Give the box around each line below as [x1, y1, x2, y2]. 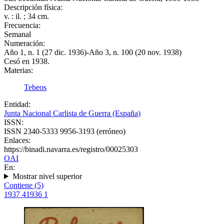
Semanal [4, 30, 31, 38]
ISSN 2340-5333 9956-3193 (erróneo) [4, 127, 125, 135]
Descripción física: [4, 3, 62, 11]
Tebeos [24, 83, 46, 91]
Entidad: [4, 100, 30, 108]
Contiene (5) [4, 181, 43, 189]
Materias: [4, 66, 33, 74]
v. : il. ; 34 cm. [4, 12, 49, 20]
